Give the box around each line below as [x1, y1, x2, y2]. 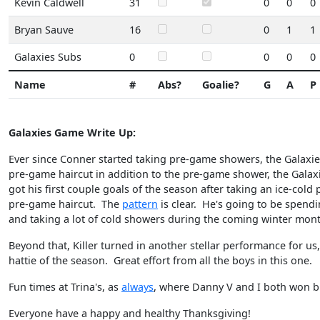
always [121, 280, 154, 294]
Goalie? [202, 78, 239, 91]
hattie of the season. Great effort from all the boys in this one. [9, 254, 312, 267]
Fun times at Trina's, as [9, 280, 121, 294]
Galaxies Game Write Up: [9, 126, 136, 139]
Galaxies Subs [14, 50, 81, 64]
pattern [122, 197, 158, 211]
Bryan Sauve [14, 23, 74, 36]
